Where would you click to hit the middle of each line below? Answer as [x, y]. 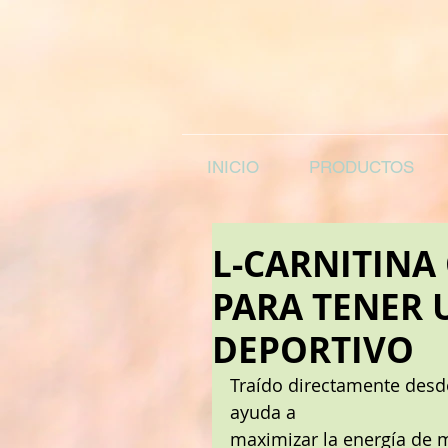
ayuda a [263, 412]
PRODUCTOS [361, 167]
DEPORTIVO [313, 350]
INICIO [233, 167]
